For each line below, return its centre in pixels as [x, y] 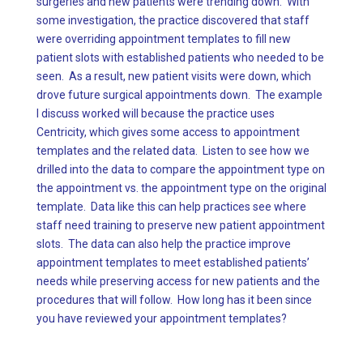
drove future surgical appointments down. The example [179, 95]
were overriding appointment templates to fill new [163, 39]
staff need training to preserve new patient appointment [180, 226]
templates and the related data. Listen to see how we [173, 151]
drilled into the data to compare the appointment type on [180, 170]
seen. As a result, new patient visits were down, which [173, 77]
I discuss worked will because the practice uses [155, 114]
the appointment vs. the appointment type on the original [181, 188]
